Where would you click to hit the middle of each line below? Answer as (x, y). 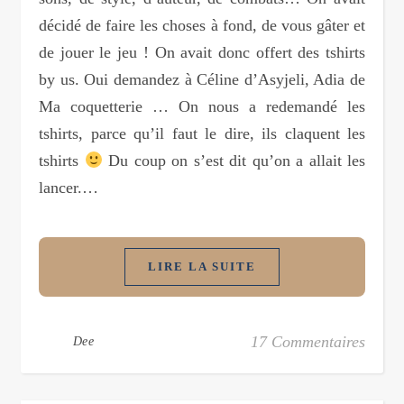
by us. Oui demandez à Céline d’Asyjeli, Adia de (202, 80)
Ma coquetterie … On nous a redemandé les (202, 107)
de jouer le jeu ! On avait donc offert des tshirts (202, 53)
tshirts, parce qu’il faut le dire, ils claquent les (202, 134)
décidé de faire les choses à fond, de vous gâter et (202, 26)
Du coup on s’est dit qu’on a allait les (234, 161)
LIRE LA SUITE (202, 267)
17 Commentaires (308, 342)
